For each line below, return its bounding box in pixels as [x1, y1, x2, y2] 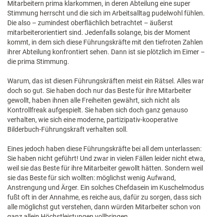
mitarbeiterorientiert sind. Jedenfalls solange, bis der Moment [7, 29, 190, 36]
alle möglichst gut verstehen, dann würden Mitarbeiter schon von [7, 203, 201, 211]
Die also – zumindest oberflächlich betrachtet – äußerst [7, 19, 173, 27]
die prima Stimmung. [7, 58, 69, 65]
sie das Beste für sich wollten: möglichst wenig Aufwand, [7, 174, 176, 182]
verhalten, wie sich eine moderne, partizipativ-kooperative [7, 116, 178, 124]
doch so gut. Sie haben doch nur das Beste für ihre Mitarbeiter [7, 87, 191, 94]
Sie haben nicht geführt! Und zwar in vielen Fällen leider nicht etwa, [7, 155, 205, 162]
